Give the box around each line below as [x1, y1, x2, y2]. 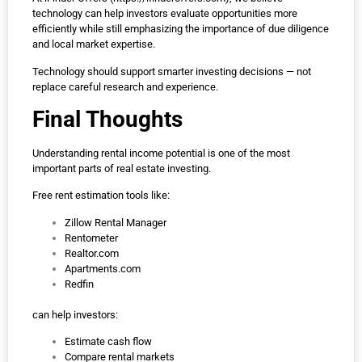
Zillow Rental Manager [65, 216, 166, 229]
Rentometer [65, 231, 118, 244]
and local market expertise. [32, 38, 155, 51]
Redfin [65, 277, 94, 290]
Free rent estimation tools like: [32, 189, 170, 202]
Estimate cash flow [65, 335, 152, 348]
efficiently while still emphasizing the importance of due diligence [32, 23, 329, 36]
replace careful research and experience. [32, 80, 218, 93]
